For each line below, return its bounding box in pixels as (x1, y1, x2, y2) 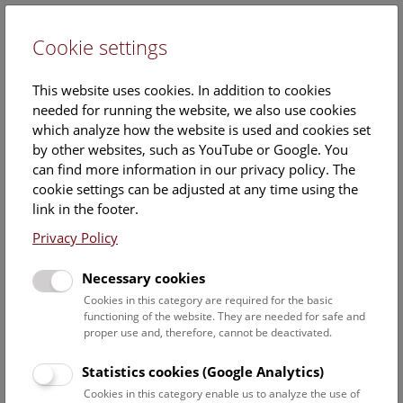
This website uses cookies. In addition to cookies (32, 81, 331, 99)
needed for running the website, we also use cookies (32, 101, 356, 119)
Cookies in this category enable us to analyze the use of (84, 386, 360, 401)
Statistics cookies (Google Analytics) (82, 363, 324, 381)
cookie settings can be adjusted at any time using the (32, 180, 358, 198)
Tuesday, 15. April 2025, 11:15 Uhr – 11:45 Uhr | (13, 182, 333, 202)
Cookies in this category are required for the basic (84, 292, 333, 308)
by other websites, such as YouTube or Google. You (32, 140, 348, 158)
